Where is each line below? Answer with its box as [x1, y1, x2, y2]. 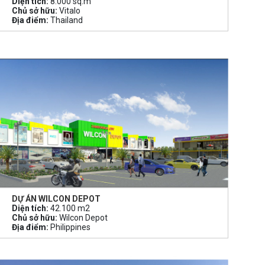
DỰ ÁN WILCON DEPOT [12, 193, 101, 203]
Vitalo [57, 6, 81, 16]
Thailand [49, 15, 83, 25]
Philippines [49, 222, 91, 232]
